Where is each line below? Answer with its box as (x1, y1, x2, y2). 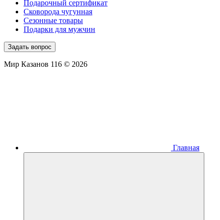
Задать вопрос (8, 43, 52, 51)
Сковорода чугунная (24, 7, 92, 16)
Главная (173, 143, 199, 152)
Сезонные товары (24, 16, 83, 25)
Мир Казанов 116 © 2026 (4, 60, 87, 69)
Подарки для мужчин (24, 25, 95, 34)
